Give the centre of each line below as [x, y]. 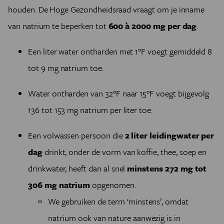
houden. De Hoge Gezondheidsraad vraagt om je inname [106, 9]
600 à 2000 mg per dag [152, 26]
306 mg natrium [60, 185]
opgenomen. [114, 185]
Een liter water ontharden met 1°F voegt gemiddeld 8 [120, 51]
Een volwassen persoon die [75, 135]
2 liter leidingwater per [168, 135]
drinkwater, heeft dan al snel [78, 168]
